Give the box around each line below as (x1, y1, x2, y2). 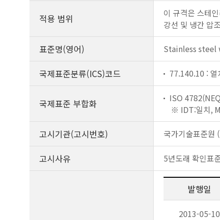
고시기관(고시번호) (39, 128, 108, 140)
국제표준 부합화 (39, 97, 97, 110)
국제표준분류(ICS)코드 (39, 67, 121, 80)
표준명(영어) (39, 43, 84, 55)
